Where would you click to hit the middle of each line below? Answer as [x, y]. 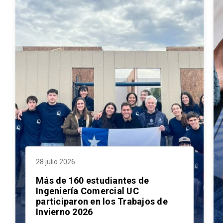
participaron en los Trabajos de [102, 202]
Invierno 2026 [64, 212]
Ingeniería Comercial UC [87, 191]
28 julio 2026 [56, 162]
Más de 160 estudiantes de [93, 181]
